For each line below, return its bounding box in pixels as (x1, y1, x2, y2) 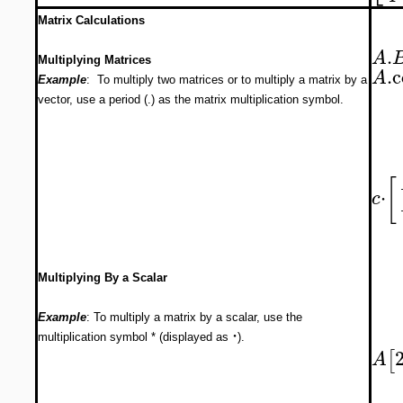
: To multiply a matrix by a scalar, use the (86, 310, 302, 324)
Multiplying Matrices (38, 53, 151, 67)
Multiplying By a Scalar (38, 271, 167, 284)
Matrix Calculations (38, 13, 145, 27)
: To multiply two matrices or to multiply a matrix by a (86, 73, 367, 86)
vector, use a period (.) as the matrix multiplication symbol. (38, 93, 344, 106)
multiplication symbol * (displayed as (38, 330, 232, 344)
